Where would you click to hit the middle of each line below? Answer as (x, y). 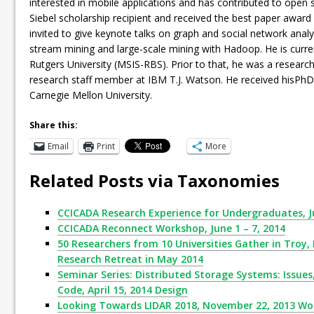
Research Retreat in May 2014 (130, 259)
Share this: (54, 125)
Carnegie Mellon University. (91, 95)
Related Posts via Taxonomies (155, 180)
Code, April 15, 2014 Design (123, 289)
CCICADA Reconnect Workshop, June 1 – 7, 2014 (171, 228)
